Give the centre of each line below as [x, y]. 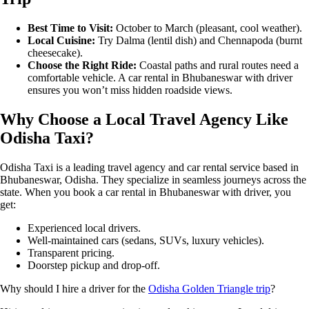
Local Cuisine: [61, 40]
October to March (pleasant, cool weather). [208, 28]
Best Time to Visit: [70, 28]
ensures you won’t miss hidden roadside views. [130, 90]
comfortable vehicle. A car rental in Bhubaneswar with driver [160, 77]
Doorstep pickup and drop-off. [94, 265]
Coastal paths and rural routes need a [218, 65]
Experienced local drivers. [84, 228]
